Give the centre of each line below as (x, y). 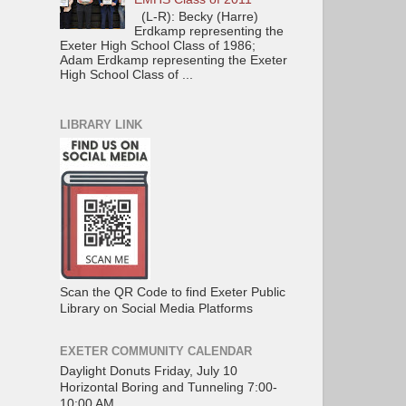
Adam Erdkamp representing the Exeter (174, 60)
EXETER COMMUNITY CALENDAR (156, 351)
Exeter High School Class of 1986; (158, 45)
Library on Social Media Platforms (156, 308)
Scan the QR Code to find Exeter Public (173, 292)
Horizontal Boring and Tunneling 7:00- (169, 387)
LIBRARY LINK (101, 125)
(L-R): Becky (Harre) (197, 16)
